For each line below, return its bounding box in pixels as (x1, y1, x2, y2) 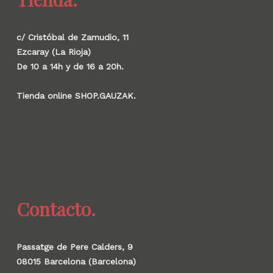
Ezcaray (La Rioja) (16, 47, 91, 57)
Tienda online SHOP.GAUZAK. (16, 91, 136, 101)
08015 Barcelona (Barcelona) (16, 257, 136, 266)
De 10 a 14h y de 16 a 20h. (16, 62, 124, 71)
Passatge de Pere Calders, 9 (16, 242, 133, 252)
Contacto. (16, 197, 96, 221)
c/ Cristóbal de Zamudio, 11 (16, 32, 129, 42)
